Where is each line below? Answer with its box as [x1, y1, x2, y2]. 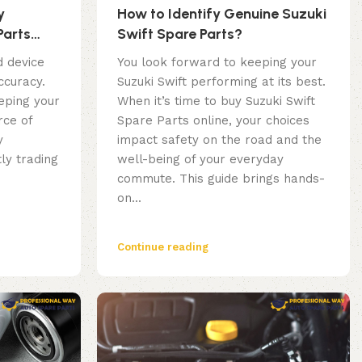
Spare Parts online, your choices [116, 113, 309, 128]
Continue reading [116, 241, 208, 254]
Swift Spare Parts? [116, 25, 242, 44]
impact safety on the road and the [116, 133, 322, 148]
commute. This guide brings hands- [116, 171, 325, 187]
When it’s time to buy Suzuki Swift [116, 94, 315, 109]
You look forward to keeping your [116, 55, 317, 70]
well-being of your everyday [116, 152, 284, 167]
